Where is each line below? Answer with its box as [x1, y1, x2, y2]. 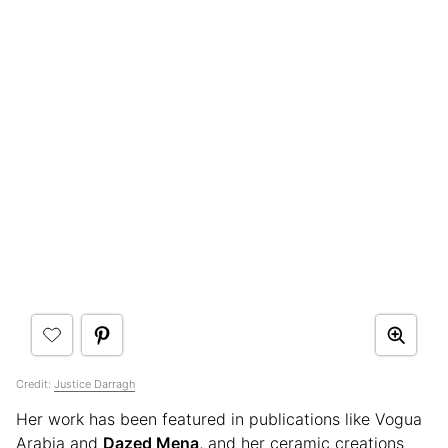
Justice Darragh [54, 376, 135, 391]
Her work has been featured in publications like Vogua [16, 408, 422, 429]
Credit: [16, 376, 54, 391]
